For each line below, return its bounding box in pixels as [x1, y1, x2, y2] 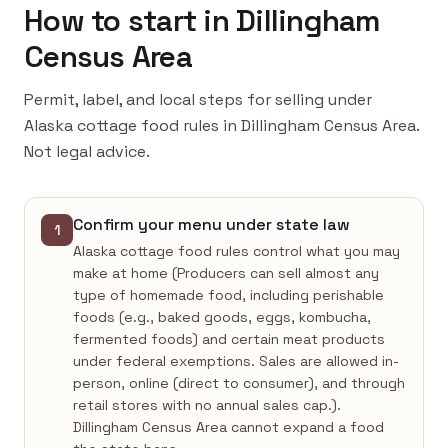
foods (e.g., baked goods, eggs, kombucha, [73, 308, 371, 326]
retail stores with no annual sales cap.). [73, 396, 341, 414]
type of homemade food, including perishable [73, 286, 384, 304]
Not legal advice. [24, 141, 150, 162]
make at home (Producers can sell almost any [73, 264, 379, 282]
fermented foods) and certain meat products [73, 330, 385, 348]
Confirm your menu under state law [73, 214, 350, 235]
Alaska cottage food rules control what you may [73, 242, 400, 260]
